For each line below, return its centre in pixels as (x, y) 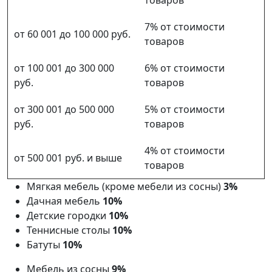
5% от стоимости (185, 109)
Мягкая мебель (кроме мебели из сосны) (124, 186)
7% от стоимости (185, 26)
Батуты (43, 244)
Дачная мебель (63, 201)
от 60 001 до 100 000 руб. (72, 34)
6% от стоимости (185, 68)
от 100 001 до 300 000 (64, 68)
